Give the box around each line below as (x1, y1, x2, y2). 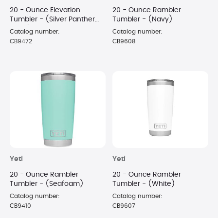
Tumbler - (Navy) (112, 16, 173, 23)
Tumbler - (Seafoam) (10, 180, 84, 187)
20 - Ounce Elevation (10, 7, 80, 14)
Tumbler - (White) (112, 180, 175, 187)
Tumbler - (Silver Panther (10, 16, 95, 23)
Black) (10, 25, 31, 33)
